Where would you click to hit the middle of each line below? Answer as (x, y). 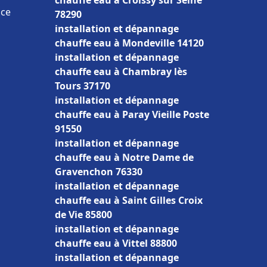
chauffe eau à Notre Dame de (124, 157)
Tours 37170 (83, 86)
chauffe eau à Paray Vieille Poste (132, 114)
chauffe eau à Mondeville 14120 (129, 43)
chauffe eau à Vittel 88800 (116, 243)
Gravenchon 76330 (99, 172)
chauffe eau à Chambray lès (121, 72)
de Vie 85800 (83, 215)
